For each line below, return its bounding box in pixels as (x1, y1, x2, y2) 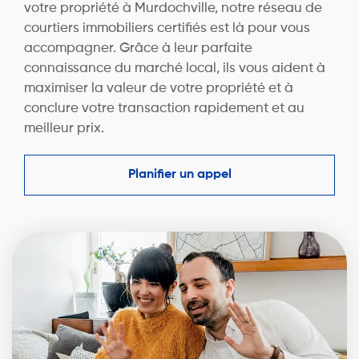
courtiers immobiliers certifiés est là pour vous (24, 22, 310, 36)
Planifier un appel (127, 168, 232, 182)
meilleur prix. (24, 122, 104, 136)
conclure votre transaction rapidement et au (24, 102, 305, 116)
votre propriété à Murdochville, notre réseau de (24, 2, 322, 16)
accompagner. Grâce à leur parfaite (24, 42, 252, 56)
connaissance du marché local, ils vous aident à (24, 62, 325, 76)
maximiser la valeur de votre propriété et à (24, 82, 293, 96)
